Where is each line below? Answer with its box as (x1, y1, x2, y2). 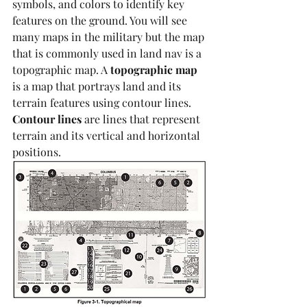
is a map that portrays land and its (12, 78, 184, 93)
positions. (12, 144, 64, 159)
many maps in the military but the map (12, 29, 207, 44)
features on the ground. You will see (12, 12, 190, 27)
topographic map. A (12, 62, 110, 77)
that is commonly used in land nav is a (12, 45, 204, 60)
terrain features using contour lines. (12, 95, 194, 110)
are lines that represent (82, 111, 203, 126)
